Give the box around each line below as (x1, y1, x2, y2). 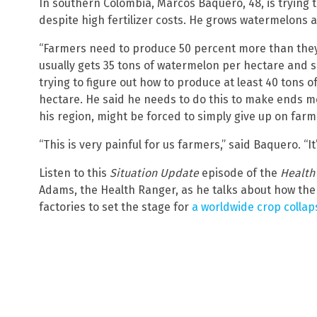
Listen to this (39, 166, 110, 180)
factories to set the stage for (39, 200, 192, 214)
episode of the (202, 166, 280, 180)
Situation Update (110, 166, 202, 180)
